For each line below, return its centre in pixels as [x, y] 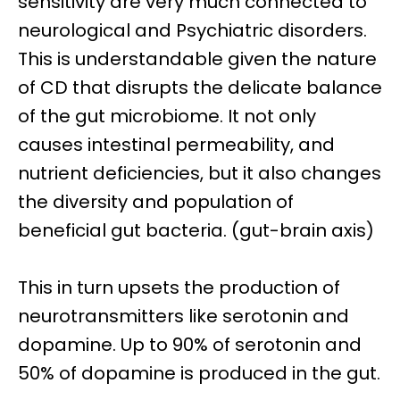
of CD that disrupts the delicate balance [200, 87]
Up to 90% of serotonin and [241, 345]
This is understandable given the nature [197, 59]
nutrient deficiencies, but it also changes [200, 173]
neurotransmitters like [118, 316]
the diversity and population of [156, 202]
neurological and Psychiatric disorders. [192, 30]
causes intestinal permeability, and [176, 145]
